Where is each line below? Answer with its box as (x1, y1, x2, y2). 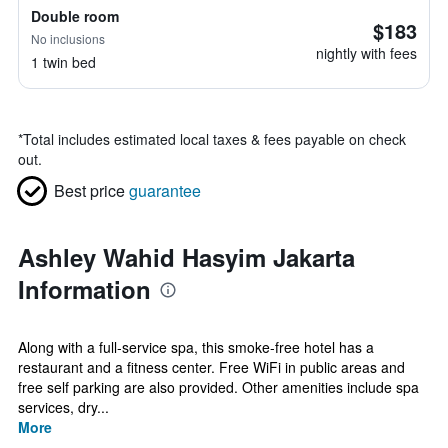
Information (18, 272, 151, 306)
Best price (54, 179, 125, 202)
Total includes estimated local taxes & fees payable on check (23, 129, 406, 149)
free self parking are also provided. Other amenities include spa (18, 377, 419, 397)
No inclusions (31, 30, 105, 47)
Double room (31, 6, 119, 26)
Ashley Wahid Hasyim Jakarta (18, 240, 355, 274)
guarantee (129, 179, 201, 202)
